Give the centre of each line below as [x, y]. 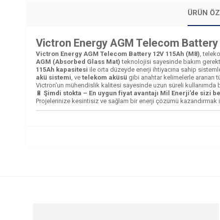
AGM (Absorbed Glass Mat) [78, 62]
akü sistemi [54, 78]
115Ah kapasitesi [62, 70]
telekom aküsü [105, 78]
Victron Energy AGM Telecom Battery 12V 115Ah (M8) [118, 54]
